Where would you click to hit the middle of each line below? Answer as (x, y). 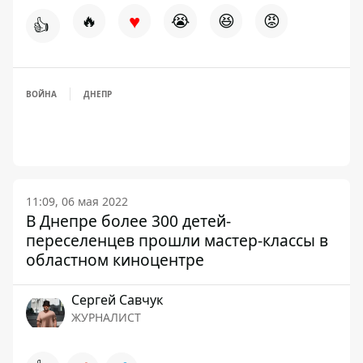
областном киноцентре (115, 260)
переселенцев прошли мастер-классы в (177, 240)
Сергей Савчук (117, 300)
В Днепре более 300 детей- (128, 221)
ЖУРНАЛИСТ (106, 317)
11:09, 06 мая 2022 (77, 201)
